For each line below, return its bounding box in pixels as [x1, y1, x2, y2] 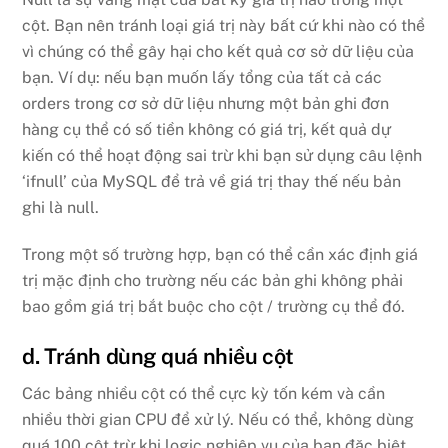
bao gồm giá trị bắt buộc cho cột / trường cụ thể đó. [22, 296, 406, 316]
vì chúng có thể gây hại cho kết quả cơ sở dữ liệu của [22, 42, 415, 62]
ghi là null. [22, 198, 100, 218]
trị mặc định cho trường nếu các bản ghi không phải [22, 270, 404, 290]
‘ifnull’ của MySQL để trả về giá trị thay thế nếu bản [22, 172, 402, 192]
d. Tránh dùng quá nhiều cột [22, 342, 294, 369]
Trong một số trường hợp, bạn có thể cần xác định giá [22, 244, 419, 264]
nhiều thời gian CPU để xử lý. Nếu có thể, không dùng [22, 410, 415, 430]
